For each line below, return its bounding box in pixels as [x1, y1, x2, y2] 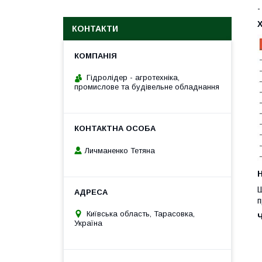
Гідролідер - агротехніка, [87, 73, 180, 82]
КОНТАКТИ [72, 24, 118, 33]
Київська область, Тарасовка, [87, 209, 195, 218]
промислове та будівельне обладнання [74, 82, 219, 91]
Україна [74, 218, 102, 227]
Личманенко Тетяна [85, 146, 155, 155]
